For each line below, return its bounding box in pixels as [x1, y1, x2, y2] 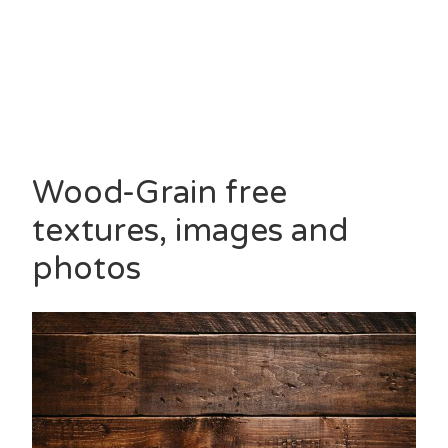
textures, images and [32, 212, 349, 251]
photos [32, 250, 141, 289]
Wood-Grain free [32, 174, 287, 213]
